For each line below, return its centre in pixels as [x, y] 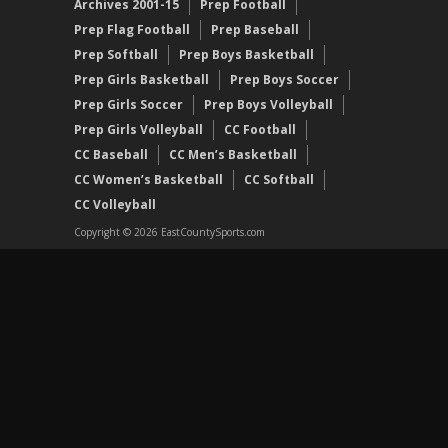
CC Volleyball [115, 204]
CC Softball [279, 179]
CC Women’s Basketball [148, 179]
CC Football [260, 129]
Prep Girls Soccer [128, 104]
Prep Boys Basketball [246, 54]
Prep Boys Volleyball [268, 104]
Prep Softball [116, 54]
